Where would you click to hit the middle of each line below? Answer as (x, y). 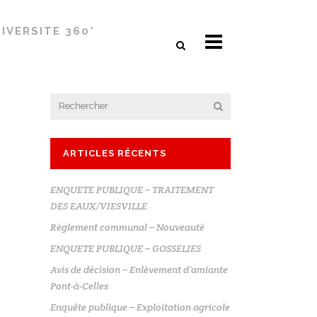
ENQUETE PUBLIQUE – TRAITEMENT (132, 190)
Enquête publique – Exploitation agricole (140, 307)
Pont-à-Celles (79, 286)
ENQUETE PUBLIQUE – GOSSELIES (126, 248)
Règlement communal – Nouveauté (127, 227)
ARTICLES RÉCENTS (115, 153)
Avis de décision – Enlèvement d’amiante (139, 270)
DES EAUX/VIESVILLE (99, 206)
